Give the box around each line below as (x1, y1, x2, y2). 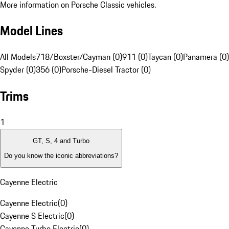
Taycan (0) (148, 51, 183, 63)
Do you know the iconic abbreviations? (4, 151, 118, 159)
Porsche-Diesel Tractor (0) (61, 63, 151, 76)
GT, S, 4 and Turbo (33, 137, 89, 145)
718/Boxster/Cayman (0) (36, 51, 122, 63)
